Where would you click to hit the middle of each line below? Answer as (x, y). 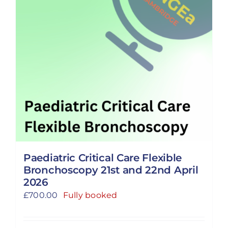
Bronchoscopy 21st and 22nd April (111, 170)
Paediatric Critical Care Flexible (103, 158)
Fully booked (90, 195)
